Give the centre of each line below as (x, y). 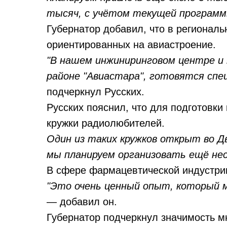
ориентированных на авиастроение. (131, 45)
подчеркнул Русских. (96, 92)
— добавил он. (82, 202)
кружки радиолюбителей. (106, 123)
